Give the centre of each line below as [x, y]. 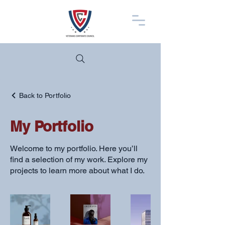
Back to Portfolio [45, 95]
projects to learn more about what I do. [77, 171]
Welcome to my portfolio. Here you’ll [74, 148]
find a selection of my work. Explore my [79, 159]
